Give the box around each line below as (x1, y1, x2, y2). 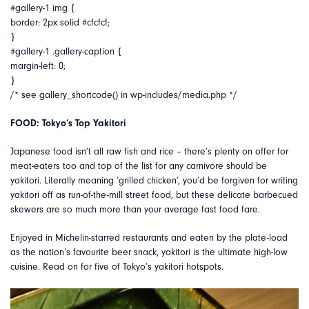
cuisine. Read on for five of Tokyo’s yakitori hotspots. (10, 261, 223, 272)
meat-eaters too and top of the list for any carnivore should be (10, 161, 267, 172)
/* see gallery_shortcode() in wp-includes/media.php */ (10, 90, 237, 101)
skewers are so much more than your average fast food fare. (10, 204, 260, 215)
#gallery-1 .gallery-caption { (10, 46, 122, 57)
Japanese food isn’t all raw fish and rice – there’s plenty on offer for (10, 146, 288, 157)
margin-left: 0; (10, 61, 66, 72)
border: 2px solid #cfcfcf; (10, 17, 110, 28)
